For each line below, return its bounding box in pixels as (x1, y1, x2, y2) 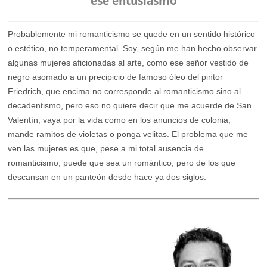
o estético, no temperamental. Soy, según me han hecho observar (8, 43, 257, 53)
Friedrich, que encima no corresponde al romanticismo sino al (8, 86, 241, 96)
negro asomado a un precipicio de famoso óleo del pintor (8, 72, 223, 82)
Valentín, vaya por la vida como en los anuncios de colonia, (8, 114, 231, 125)
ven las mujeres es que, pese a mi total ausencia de (8, 143, 204, 153)
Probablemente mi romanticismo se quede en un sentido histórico (8, 29, 256, 39)
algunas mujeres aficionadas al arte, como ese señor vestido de (8, 57, 249, 67)
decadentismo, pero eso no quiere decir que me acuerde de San (8, 100, 252, 110)
